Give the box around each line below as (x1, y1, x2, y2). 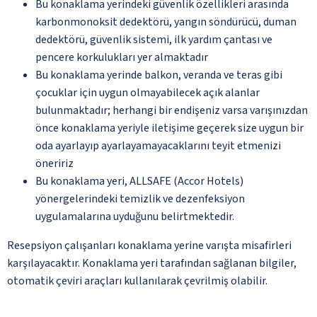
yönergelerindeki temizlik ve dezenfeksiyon (35, 190, 245, 207)
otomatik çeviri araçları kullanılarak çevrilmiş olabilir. (7, 272, 267, 289)
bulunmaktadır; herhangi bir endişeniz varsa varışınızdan (35, 102, 308, 118)
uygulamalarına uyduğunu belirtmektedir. (35, 208, 234, 224)
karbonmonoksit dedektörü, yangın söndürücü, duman (35, 13, 296, 30)
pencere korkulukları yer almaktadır (35, 49, 208, 65)
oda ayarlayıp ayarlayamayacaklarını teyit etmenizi (35, 137, 281, 154)
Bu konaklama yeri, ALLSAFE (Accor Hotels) (35, 173, 243, 189)
